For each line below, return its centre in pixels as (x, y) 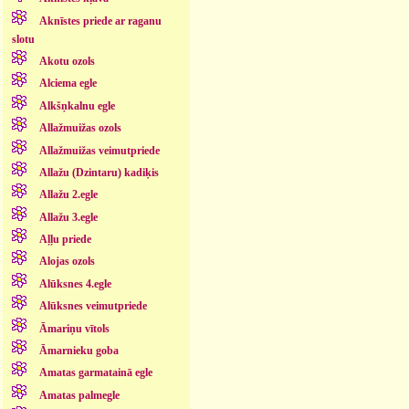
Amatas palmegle (79, 395)
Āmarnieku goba (79, 350)
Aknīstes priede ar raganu (100, 21)
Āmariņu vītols (74, 328)
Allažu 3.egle (68, 217)
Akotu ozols (67, 62)
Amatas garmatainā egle (95, 373)
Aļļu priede (65, 240)
